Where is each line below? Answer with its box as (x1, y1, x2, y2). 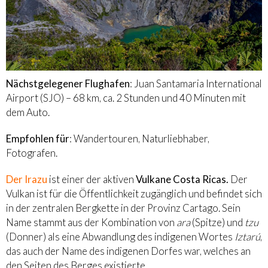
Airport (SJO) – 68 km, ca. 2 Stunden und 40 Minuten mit (6, 92, 246, 105)
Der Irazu (6, 173, 47, 186)
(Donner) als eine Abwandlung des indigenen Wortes (6, 230, 234, 243)
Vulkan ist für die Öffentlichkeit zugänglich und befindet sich (6, 187, 262, 200)
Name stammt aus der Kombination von (6, 216, 176, 229)
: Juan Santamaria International (130, 77, 262, 90)
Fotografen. (6, 147, 57, 160)
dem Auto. (6, 106, 50, 119)
